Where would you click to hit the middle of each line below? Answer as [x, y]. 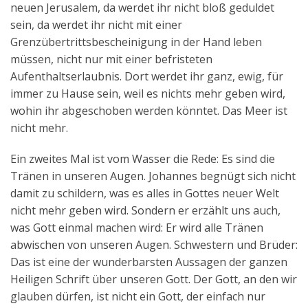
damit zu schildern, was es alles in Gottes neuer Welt [145, 194]
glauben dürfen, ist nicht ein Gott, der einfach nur [138, 297]
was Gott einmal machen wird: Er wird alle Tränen [137, 228]
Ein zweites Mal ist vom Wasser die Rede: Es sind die [143, 159]
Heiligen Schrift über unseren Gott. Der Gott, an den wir [154, 279]
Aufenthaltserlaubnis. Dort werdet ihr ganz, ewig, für [147, 77]
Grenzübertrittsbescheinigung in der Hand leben [136, 42]
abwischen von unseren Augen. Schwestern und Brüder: [154, 245]
